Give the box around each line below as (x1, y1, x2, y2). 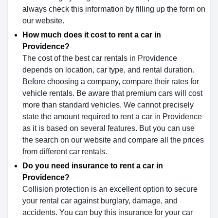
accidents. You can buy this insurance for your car (22, 208, 193, 217)
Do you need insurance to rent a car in (22, 162, 163, 170)
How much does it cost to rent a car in (22, 31, 161, 39)
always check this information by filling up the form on (22, 5, 205, 13)
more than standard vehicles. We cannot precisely (22, 101, 194, 109)
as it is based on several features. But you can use (22, 124, 195, 132)
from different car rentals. (22, 147, 107, 156)
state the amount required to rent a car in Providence (22, 112, 202, 121)
